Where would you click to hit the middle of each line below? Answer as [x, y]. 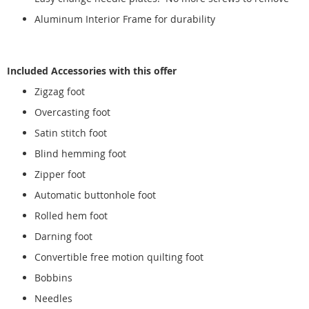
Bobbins [55, 277]
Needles [53, 298]
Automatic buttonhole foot [95, 195]
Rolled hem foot [71, 215]
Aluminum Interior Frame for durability [125, 19]
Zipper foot [60, 174]
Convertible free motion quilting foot [119, 257]
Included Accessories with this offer [92, 70]
